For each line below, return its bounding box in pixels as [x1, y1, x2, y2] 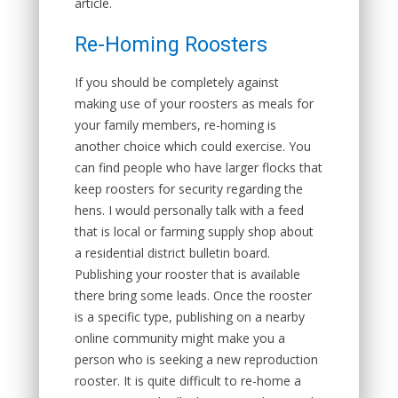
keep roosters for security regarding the [75, 180, 303, 197]
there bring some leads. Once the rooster [75, 287, 312, 304]
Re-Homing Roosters [75, 32, 267, 57]
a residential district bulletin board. [75, 244, 270, 261]
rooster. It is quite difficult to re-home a [75, 372, 301, 389]
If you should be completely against [75, 74, 279, 91]
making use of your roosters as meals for [75, 95, 314, 112]
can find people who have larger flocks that [75, 159, 322, 176]
